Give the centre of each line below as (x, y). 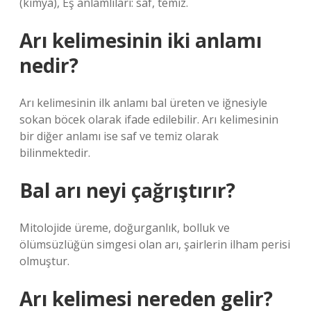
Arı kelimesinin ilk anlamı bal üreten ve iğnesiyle (143, 103)
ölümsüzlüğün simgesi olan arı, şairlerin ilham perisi (155, 244)
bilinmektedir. (55, 153)
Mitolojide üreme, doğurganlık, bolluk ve (125, 228)
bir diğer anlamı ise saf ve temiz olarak (119, 136)
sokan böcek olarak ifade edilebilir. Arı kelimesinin (149, 119)
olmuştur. (44, 261)
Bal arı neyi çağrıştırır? (127, 190)
